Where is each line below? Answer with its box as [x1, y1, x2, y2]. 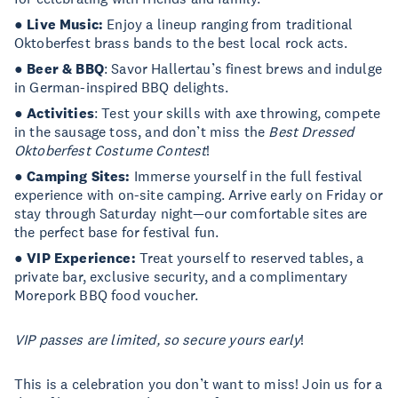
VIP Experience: [27, 249, 136, 267]
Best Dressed [268, 123, 354, 140]
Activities [27, 104, 94, 123]
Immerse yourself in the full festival [130, 167, 363, 185]
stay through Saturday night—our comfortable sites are [14, 204, 368, 222]
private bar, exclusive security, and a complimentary [14, 267, 348, 285]
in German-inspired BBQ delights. [14, 78, 229, 96]
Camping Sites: [27, 167, 131, 186]
